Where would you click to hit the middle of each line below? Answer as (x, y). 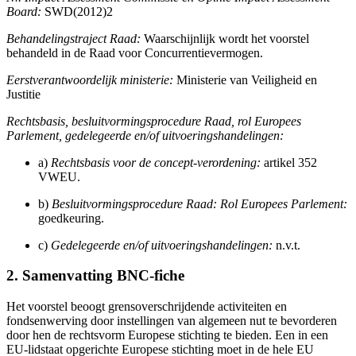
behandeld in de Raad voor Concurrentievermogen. (135, 52)
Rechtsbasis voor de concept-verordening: (156, 162)
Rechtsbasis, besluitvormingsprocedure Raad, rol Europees (154, 121)
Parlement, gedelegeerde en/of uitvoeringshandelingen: (145, 135)
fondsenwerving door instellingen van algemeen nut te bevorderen (172, 321)
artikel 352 (289, 162)
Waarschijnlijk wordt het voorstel (225, 38)
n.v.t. (286, 245)
